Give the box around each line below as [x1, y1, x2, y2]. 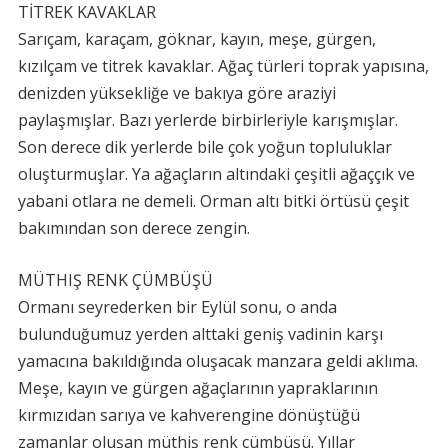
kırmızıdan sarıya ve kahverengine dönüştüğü [17, 404, 360, 426]
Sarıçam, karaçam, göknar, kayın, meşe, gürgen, [17, 28, 376, 50]
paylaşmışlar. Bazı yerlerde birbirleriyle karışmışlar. [17, 109, 398, 131]
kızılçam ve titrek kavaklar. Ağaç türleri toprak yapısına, [17, 55, 429, 77]
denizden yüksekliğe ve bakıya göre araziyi [17, 82, 336, 104]
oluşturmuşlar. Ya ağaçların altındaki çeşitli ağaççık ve [17, 163, 415, 185]
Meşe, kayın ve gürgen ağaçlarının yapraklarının [17, 377, 378, 399]
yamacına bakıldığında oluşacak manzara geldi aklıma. [17, 350, 418, 372]
